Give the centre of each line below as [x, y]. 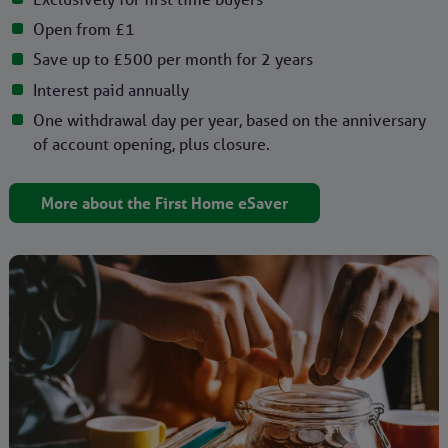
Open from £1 [83, 29]
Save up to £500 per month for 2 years [172, 59]
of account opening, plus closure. [151, 144]
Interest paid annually [110, 89]
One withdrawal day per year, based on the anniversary [229, 120]
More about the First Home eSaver [164, 203]
